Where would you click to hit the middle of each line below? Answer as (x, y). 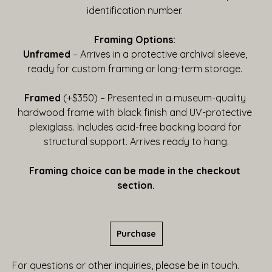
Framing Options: (135, 39)
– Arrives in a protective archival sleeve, (158, 54)
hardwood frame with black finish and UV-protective (135, 112)
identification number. (136, 10)
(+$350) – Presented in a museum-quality (153, 98)
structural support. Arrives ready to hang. (136, 141)
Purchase (136, 234)
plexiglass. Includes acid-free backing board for (135, 127)
